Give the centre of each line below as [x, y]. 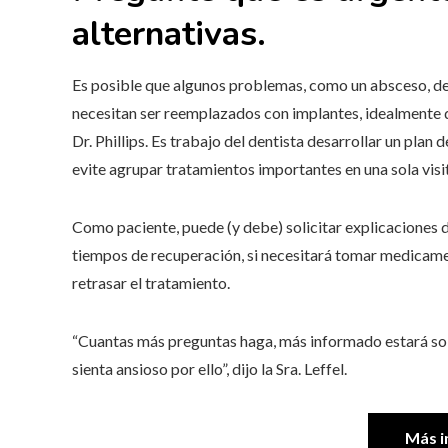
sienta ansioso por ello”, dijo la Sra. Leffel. [209, 368]
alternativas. [169, 33]
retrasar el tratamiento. [151, 282]
